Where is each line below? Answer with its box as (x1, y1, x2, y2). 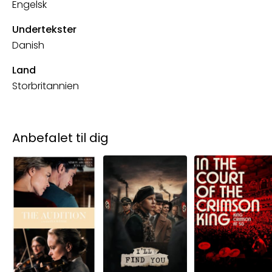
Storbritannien (12, 78, 79, 93)
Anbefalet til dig (12, 129, 109, 146)
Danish (12, 38, 44, 52)
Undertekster (12, 22, 76, 36)
